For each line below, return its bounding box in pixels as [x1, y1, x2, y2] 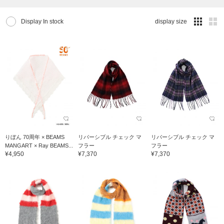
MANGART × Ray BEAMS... [5, 142, 73, 148]
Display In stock [21, 18, 63, 25]
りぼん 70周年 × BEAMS [5, 133, 64, 140]
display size [155, 18, 187, 25]
